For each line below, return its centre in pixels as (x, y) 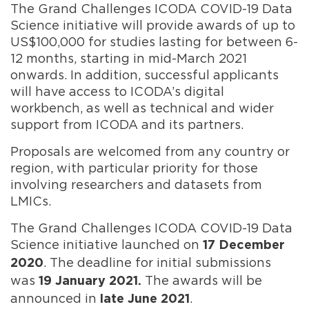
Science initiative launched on (107, 244)
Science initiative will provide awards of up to (153, 25)
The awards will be (203, 280)
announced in (55, 298)
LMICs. (31, 201)
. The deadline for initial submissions (157, 262)
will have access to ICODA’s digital (117, 91)
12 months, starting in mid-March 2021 (129, 58)
